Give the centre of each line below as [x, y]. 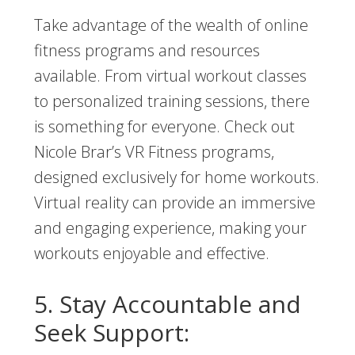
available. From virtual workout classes [170, 76]
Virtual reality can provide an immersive [174, 203]
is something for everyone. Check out [164, 127]
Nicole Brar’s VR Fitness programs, [154, 152]
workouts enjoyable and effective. [151, 254]
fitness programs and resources [147, 51]
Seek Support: [111, 333]
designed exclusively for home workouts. [176, 177]
